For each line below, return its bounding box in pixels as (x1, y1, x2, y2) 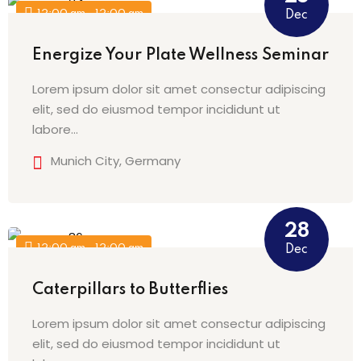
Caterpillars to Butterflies (32, 282, 228, 298)
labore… (32, 121, 78, 138)
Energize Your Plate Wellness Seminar (32, 48, 329, 64)
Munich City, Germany (51, 152, 180, 169)
